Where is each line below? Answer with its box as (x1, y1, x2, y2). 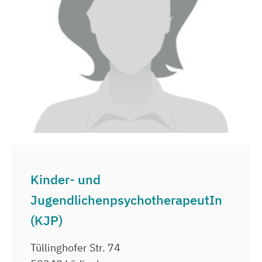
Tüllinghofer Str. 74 (30, 241, 120, 254)
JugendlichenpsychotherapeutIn (30, 191, 222, 208)
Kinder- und (30, 171, 101, 188)
